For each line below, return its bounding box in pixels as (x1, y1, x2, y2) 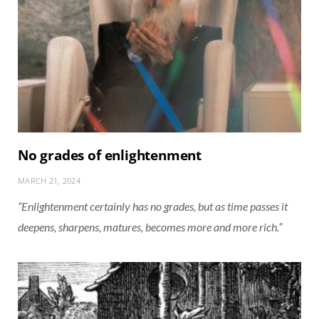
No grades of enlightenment (18, 145, 202, 164)
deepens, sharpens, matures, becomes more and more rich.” (18, 219, 282, 234)
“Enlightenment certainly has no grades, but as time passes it (18, 199, 288, 213)
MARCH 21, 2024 (18, 174, 80, 186)
